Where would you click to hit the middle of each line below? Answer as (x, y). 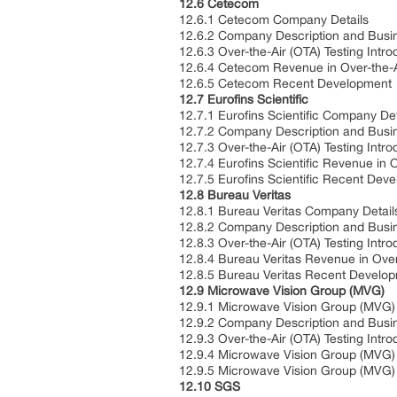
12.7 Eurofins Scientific (245, 99)
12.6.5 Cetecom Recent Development (287, 83)
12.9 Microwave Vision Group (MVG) (284, 291)
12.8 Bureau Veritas (237, 195)
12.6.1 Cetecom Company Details (276, 19)
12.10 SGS (211, 386)
